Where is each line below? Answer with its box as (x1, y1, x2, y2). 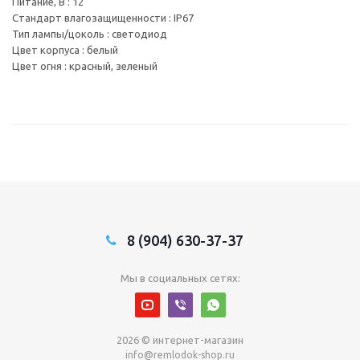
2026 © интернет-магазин (117, 334, 243, 346)
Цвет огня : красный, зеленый (12, 60, 157, 72)
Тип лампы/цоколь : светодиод (12, 28, 167, 40)
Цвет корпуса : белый (12, 44, 118, 56)
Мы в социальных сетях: (120, 272, 240, 284)
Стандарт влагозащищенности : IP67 (12, 12, 194, 24)
